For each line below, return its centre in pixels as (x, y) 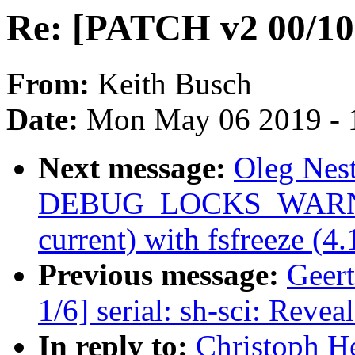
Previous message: (162, 275)
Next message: (136, 168)
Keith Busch (175, 84)
